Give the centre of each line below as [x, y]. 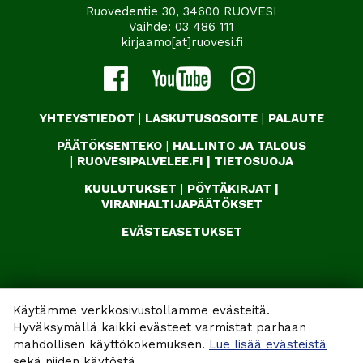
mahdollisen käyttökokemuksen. [111, 344]
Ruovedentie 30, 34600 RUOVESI [181, 12]
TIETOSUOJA [253, 162]
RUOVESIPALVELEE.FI [140, 162]
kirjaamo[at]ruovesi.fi [181, 43]
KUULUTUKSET [130, 189]
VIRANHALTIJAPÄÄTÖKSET [181, 205]
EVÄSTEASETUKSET [181, 232]
